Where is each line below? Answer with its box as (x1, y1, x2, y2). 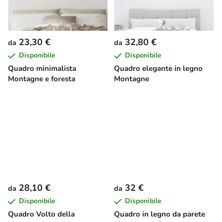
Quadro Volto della (8, 209, 75, 220)
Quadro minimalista (8, 63, 76, 74)
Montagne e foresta (8, 74, 75, 84)
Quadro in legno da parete (114, 209, 205, 220)
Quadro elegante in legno (114, 63, 203, 74)
